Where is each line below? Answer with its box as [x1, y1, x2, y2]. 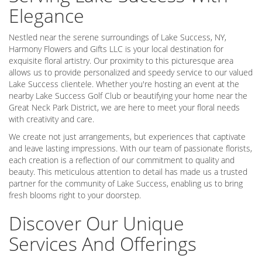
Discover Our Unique [9, 210, 184, 236]
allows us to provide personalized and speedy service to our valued [9, 66, 253, 78]
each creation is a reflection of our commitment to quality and [9, 154, 235, 166]
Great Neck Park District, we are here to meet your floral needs [9, 101, 240, 113]
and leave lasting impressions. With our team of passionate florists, [9, 142, 252, 154]
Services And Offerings [9, 230, 196, 256]
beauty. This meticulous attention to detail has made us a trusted [9, 166, 247, 177]
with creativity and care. [9, 113, 94, 125]
